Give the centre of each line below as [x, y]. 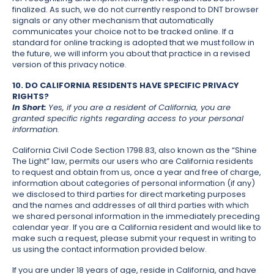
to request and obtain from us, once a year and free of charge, [137, 172]
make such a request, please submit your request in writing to [134, 239]
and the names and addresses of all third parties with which [131, 206]
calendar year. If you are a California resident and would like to [137, 228]
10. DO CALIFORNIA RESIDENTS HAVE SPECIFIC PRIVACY [126, 86]
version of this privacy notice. [69, 65]
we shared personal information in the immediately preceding [136, 217]
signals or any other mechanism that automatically [113, 21]
